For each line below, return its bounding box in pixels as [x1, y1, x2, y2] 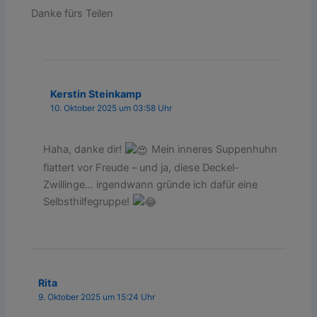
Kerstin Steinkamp [50, 88, 142, 100]
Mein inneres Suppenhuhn [149, 143, 278, 156]
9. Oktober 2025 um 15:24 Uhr [38, 292, 156, 303]
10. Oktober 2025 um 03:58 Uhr [50, 103, 173, 114]
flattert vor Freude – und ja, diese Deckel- [43, 161, 240, 174]
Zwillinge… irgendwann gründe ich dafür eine [43, 178, 258, 191]
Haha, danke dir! [43, 143, 125, 156]
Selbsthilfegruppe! [43, 195, 133, 208]
